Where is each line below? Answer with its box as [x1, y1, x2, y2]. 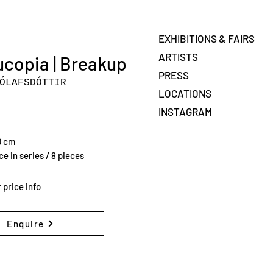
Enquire [7, 218, 44, 229]
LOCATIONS [158, 87, 211, 99]
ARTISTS [158, 51, 198, 63]
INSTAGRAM [158, 105, 212, 118]
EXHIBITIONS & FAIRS [158, 32, 255, 44]
